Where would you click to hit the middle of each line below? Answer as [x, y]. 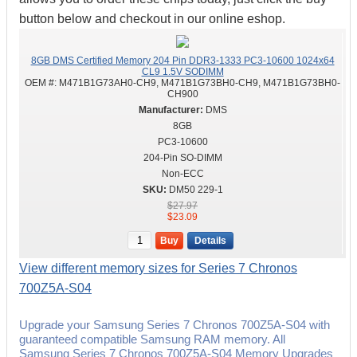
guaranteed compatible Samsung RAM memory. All [152, 339]
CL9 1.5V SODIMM [182, 72]
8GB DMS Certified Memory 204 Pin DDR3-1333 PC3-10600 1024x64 [182, 61]
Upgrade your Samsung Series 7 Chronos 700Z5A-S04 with [175, 325]
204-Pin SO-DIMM [182, 158]
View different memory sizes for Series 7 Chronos [158, 268]
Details [210, 241]
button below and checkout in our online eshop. [152, 19]
